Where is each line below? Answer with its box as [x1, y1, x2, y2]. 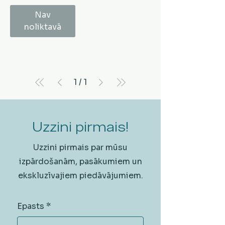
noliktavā [24, 21, 61, 32]
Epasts [17, 200, 44, 211]
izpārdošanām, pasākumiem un [19, 156, 142, 167]
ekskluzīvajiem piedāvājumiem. [18, 170, 143, 181]
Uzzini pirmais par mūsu [33, 142, 128, 153]
